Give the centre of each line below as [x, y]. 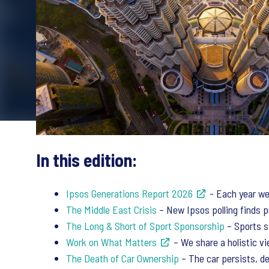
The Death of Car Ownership [122, 258]
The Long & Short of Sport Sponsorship [145, 226]
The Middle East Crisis [111, 210]
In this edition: [87, 160]
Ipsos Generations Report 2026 [129, 194]
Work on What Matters [111, 242]
